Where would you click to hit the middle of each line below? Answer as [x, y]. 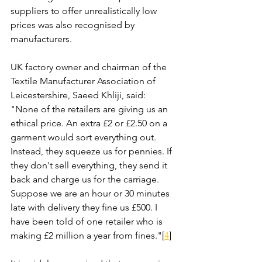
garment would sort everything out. [85, 137]
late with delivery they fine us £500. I [85, 207]
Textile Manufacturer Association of [84, 81]
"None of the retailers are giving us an [90, 109]
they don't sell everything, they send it [90, 165]
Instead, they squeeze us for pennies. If [92, 151]
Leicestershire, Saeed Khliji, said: [79, 95]
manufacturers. [42, 39]
